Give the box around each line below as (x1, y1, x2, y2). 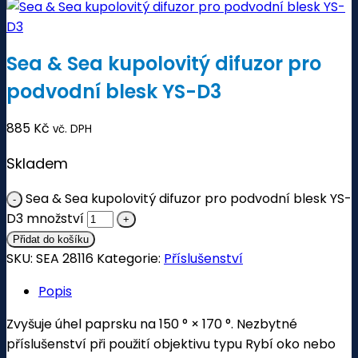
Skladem (6, 153, 68, 174)
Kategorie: (97, 249, 164, 268)
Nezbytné (233, 315, 297, 334)
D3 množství (6, 209, 84, 229)
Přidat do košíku (13, 233, 89, 246)
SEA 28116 (36, 249, 93, 268)
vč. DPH (53, 121, 92, 137)
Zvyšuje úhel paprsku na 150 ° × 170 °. (6, 315, 233, 334)
